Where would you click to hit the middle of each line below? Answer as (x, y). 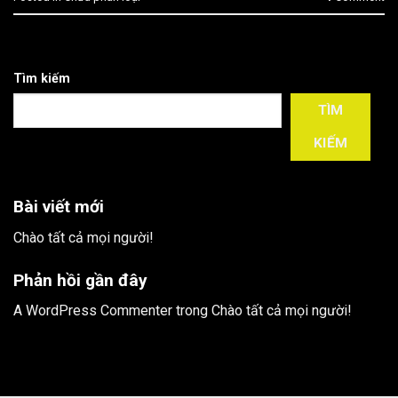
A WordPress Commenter (93, 311)
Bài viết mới (59, 206)
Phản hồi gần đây (80, 280)
